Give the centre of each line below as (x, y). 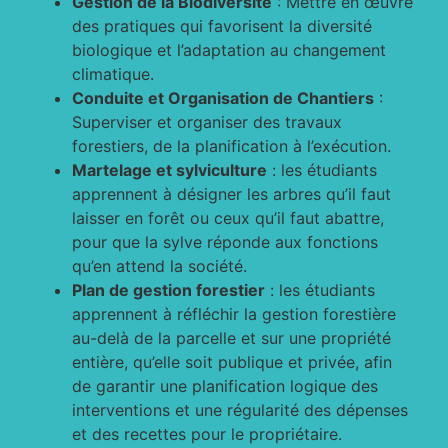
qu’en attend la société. (160, 265)
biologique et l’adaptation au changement (229, 49)
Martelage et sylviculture (170, 169)
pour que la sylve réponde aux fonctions (225, 241)
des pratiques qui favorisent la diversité (222, 25)
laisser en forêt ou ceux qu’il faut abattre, (228, 217)
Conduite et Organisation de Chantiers (223, 97)
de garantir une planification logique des (225, 385)
